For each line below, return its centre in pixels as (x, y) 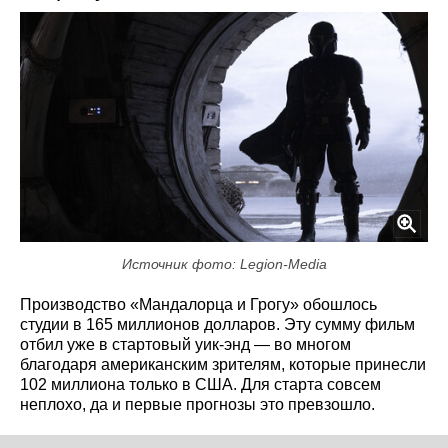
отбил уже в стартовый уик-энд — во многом (185, 344)
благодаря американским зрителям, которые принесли (223, 364)
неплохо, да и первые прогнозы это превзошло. (197, 404)
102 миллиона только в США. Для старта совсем (200, 384)
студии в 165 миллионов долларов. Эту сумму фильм (217, 324)
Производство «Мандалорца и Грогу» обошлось (198, 304)
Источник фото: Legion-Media (224, 263)
